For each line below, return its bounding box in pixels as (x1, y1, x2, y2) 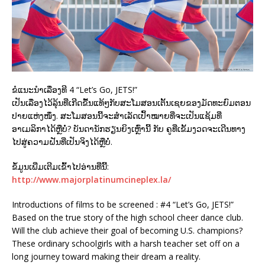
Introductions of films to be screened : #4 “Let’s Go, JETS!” (12, 198, 234, 210)
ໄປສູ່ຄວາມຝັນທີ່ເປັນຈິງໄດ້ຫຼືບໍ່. (12, 135, 112, 147)
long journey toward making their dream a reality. (12, 250, 201, 262)
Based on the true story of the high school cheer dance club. (12, 211, 243, 223)
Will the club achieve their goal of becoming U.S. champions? (12, 224, 243, 236)
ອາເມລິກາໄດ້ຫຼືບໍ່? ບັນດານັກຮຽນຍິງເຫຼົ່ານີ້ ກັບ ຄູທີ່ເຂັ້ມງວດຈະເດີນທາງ (12, 122, 245, 134)
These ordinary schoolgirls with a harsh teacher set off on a (12, 237, 240, 249)
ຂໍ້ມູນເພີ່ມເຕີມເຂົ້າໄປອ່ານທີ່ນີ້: (12, 160, 109, 172)
